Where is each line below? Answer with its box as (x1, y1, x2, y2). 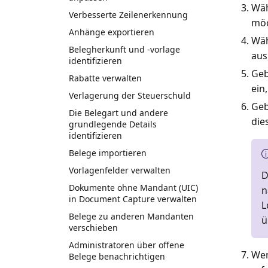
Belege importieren (69, 147, 147, 159)
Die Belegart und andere (69, 106, 169, 118)
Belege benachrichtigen (69, 250, 166, 262)
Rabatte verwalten (69, 72, 142, 84)
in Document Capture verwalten (69, 193, 197, 205)
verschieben (69, 221, 118, 233)
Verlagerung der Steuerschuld (69, 89, 191, 101)
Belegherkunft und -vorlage (69, 43, 181, 55)
